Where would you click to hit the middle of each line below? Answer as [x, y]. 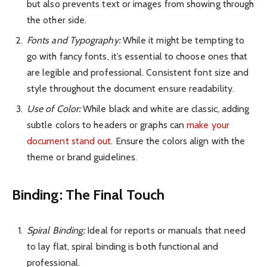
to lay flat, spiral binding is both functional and [122, 247]
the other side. [57, 20]
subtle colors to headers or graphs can [107, 125]
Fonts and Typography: [74, 40]
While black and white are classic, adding [165, 108]
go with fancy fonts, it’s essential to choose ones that [137, 56]
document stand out [69, 141]
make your [208, 125]
